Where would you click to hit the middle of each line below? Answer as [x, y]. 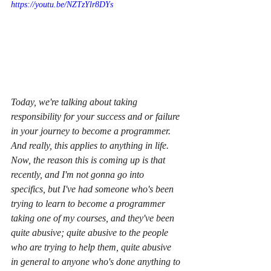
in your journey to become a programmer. [92, 131]
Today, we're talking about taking [75, 102]
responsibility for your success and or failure [96, 116]
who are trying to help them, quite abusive [92, 247]
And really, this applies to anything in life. [91, 145]
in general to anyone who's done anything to [97, 261]
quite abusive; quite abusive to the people [91, 232]
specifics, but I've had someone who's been [93, 189]
